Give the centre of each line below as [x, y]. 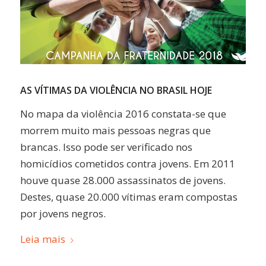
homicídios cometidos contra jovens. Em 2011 [127, 164]
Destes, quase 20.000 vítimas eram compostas [129, 197]
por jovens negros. [63, 214]
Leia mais [42, 239]
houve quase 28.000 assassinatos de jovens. [123, 180]
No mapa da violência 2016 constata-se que [123, 114]
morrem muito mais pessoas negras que [115, 131]
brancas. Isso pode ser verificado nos [106, 147]
